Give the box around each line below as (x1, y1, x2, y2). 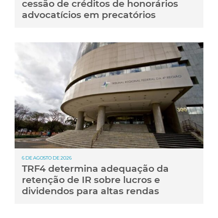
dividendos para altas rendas (22, 185, 159, 197)
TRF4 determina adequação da (22, 163, 169, 174)
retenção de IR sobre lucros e (22, 174, 160, 185)
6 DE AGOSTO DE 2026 (22, 155, 72, 161)
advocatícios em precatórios (22, 9, 156, 20)
